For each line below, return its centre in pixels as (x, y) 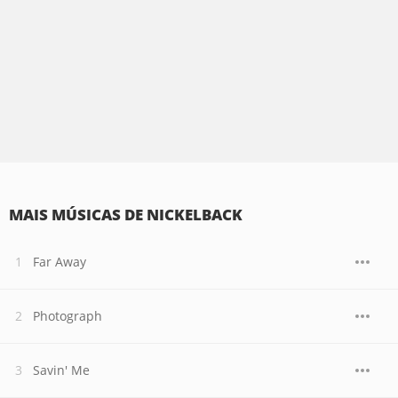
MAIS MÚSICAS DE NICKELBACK (126, 215)
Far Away (60, 262)
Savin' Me (61, 370)
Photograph (68, 316)
